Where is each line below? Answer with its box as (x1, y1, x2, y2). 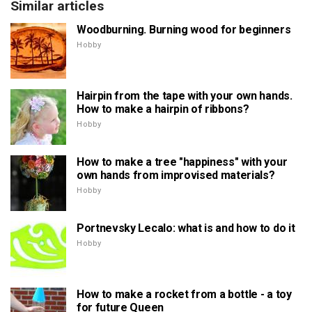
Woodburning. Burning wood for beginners (77, 22, 291, 36)
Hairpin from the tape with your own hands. (77, 88, 292, 102)
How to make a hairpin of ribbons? (77, 102, 249, 116)
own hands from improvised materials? (77, 168, 275, 182)
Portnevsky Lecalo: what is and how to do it (77, 221, 295, 235)
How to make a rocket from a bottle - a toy (77, 287, 292, 301)
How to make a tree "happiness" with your (77, 155, 288, 169)
